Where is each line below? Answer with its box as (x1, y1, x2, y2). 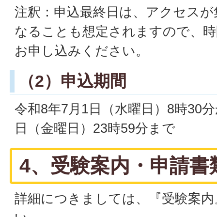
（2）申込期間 (18, 71, 126, 90)
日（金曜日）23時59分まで (15, 120, 175, 136)
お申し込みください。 (15, 43, 149, 58)
